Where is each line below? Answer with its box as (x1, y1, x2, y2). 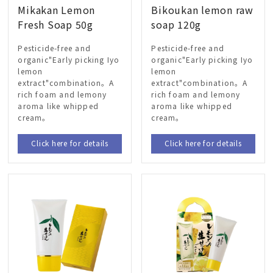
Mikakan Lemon (18, 3, 96, 18)
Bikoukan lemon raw (151, 3, 253, 18)
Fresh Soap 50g (18, 18, 93, 32)
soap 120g (151, 18, 202, 32)
